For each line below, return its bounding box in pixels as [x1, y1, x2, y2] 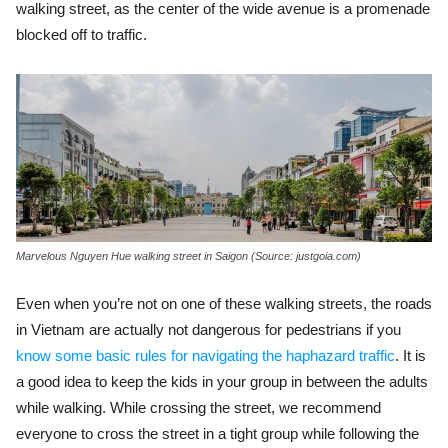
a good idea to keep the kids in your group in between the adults [16, 372, 428, 390]
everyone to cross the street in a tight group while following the [16, 424, 419, 442]
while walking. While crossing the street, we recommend [16, 398, 381, 416]
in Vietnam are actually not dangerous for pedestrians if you [16, 320, 401, 338]
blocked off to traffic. [16, 25, 147, 43]
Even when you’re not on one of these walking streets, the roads [16, 294, 432, 312]
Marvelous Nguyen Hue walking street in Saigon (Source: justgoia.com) [16, 249, 361, 262]
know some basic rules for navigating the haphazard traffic [16, 346, 395, 364]
